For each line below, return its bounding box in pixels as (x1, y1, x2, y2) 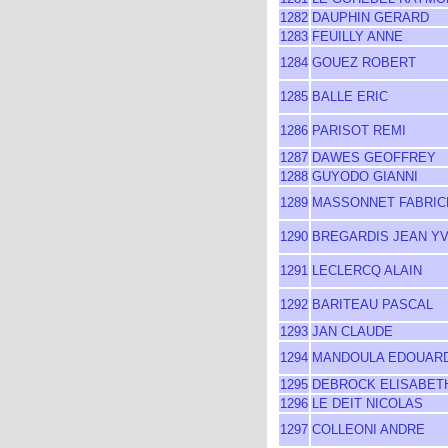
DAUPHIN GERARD (312, 10, 429, 25)
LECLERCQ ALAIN (312, 263, 422, 278)
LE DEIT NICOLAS (312, 396, 423, 411)
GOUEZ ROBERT (312, 55, 416, 70)
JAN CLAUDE (312, 324, 393, 339)
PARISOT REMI (312, 123, 406, 138)
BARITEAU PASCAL (312, 297, 433, 312)
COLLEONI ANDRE (312, 422, 425, 437)
